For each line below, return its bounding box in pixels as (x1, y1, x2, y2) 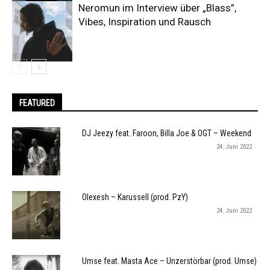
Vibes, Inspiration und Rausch (78, 16, 211, 28)
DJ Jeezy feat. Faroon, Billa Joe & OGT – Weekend (82, 128, 251, 138)
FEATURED (19, 98, 55, 108)
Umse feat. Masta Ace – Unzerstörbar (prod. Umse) (82, 256, 257, 266)
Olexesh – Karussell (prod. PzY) (82, 192, 188, 202)
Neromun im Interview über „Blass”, (78, 2, 236, 14)
